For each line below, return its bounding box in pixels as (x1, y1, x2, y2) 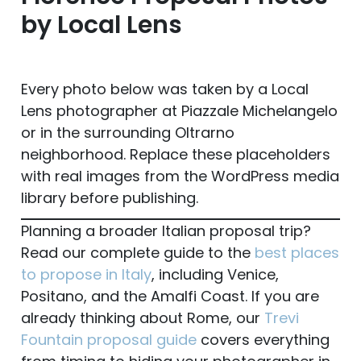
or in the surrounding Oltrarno (21, 122, 234, 143)
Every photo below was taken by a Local (21, 79, 309, 100)
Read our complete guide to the (21, 243, 255, 263)
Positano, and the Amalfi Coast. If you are (21, 286, 319, 307)
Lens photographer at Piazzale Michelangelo (21, 101, 338, 122)
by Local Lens (21, 8, 182, 43)
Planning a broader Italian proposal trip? (21, 221, 311, 242)
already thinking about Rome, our (21, 308, 264, 329)
